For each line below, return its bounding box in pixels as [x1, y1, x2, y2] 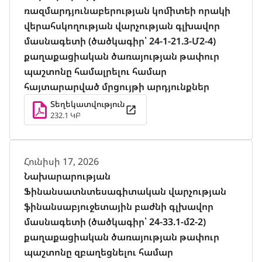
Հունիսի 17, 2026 [24, 155, 99, 168]
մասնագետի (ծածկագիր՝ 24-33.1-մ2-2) [24, 215, 206, 228]
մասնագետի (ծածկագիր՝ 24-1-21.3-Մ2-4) [24, 35, 216, 47]
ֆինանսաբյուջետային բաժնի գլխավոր [24, 200, 213, 213]
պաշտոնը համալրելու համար [24, 65, 167, 78]
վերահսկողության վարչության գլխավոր [24, 19, 220, 32]
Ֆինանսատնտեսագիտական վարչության [24, 185, 226, 198]
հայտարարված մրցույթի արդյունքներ [24, 80, 209, 93]
